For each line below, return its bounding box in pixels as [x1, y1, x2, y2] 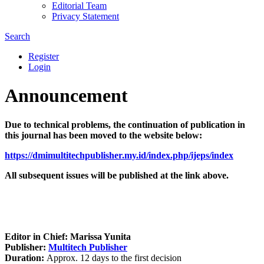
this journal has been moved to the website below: [5, 130, 202, 140]
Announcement [5, 85, 128, 107]
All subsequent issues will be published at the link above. [5, 170, 229, 180]
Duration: [5, 252, 44, 263]
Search [5, 31, 30, 41]
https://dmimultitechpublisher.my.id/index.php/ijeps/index [5, 150, 233, 160]
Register [28, 51, 59, 61]
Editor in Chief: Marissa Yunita [5, 231, 131, 242]
